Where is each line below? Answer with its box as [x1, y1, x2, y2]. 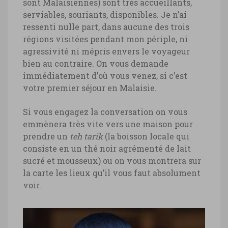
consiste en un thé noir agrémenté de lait [23, 142, 191, 154]
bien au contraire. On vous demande [23, 58, 168, 69]
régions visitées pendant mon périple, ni [23, 33, 188, 44]
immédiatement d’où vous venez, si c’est [23, 70, 187, 81]
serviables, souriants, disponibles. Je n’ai [23, 9, 187, 20]
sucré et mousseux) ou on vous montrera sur [23, 155, 201, 166]
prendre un [23, 130, 70, 141]
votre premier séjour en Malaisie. [23, 82, 157, 93]
